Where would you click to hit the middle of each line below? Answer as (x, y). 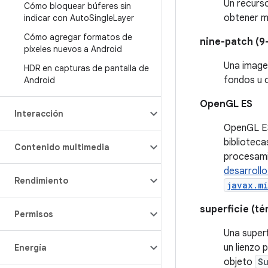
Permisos (34, 214)
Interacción (39, 114)
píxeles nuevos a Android (73, 49)
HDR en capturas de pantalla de (86, 68)
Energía (31, 248)
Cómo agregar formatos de (78, 37)
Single (101, 18)
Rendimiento (41, 181)
